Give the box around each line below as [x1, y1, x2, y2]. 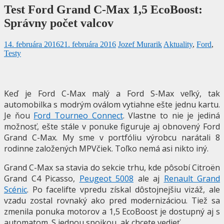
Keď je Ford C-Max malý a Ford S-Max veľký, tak [4, 87, 220, 99]
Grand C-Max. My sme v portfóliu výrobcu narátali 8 [4, 131, 220, 143]
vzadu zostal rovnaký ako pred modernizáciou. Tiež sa [4, 194, 220, 206]
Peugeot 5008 [79, 172, 133, 184]
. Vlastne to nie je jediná [122, 109, 220, 121]
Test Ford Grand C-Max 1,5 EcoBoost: [4, 2, 202, 16]
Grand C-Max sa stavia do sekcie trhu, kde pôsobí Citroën [4, 161, 220, 173]
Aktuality [163, 39, 192, 48]
